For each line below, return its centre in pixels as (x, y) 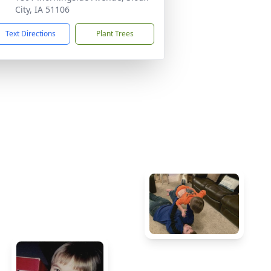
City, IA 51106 (42, 9)
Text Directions (31, 34)
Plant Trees (115, 34)
